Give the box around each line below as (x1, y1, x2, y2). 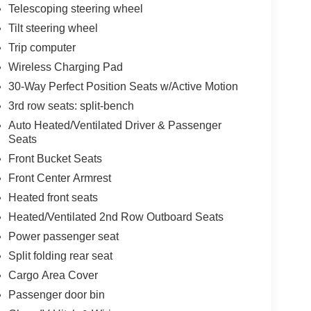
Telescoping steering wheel (8, 3, 143, 15)
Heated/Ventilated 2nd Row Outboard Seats (8, 211, 224, 224)
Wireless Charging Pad (8, 61, 123, 74)
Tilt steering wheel (8, 22, 98, 35)
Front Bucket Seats (8, 153, 102, 165)
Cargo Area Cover (8, 269, 98, 282)
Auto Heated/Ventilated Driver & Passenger (8, 119, 221, 132)
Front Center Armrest (8, 172, 111, 185)
